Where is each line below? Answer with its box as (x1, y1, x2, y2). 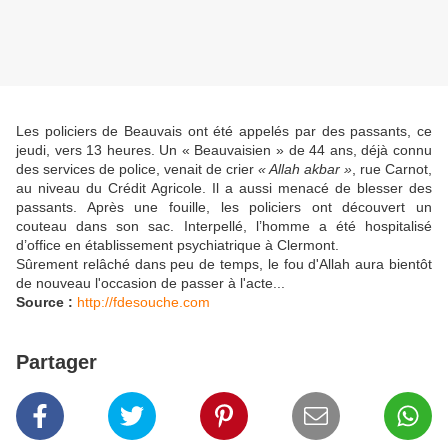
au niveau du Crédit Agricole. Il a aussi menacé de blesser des (16, 180, 432, 197)
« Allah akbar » (258, 161, 352, 178)
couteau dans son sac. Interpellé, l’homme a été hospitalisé (16, 218, 432, 235)
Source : (16, 294, 73, 311)
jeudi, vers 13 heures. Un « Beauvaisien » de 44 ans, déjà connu (16, 142, 432, 159)
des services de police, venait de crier (16, 161, 258, 178)
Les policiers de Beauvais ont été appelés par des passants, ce (16, 123, 432, 140)
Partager (16, 351, 97, 374)
